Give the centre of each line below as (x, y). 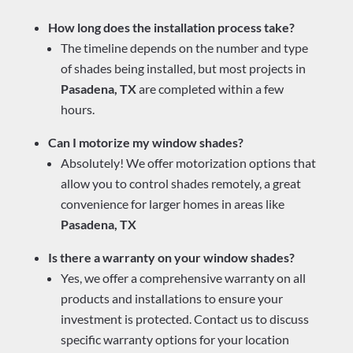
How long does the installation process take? (171, 28)
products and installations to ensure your (171, 299)
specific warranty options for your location (175, 340)
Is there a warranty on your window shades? (171, 258)
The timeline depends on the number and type (184, 48)
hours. (77, 110)
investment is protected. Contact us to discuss (184, 319)
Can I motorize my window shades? (145, 143)
